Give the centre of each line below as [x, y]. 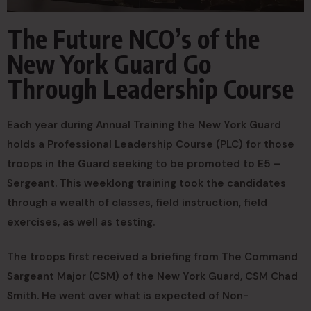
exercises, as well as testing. [81, 222]
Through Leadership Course [150, 89]
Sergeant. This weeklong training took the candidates [146, 184]
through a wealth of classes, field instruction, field [137, 203]
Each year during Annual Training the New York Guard [144, 125]
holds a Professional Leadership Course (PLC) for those [151, 145]
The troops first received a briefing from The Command [152, 257]
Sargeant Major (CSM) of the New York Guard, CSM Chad [152, 277]
